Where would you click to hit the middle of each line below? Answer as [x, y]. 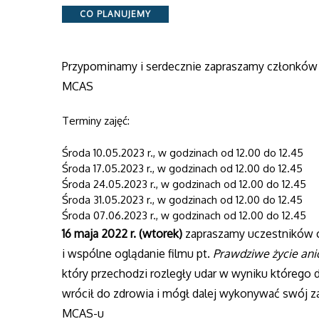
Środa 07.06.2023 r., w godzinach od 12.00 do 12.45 [184, 215]
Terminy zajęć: [96, 121]
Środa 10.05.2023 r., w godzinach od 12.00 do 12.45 [183, 152]
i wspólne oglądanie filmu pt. [137, 253]
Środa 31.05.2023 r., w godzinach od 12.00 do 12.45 [182, 199]
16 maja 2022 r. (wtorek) [124, 233]
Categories [88, 12]
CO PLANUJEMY [115, 14]
